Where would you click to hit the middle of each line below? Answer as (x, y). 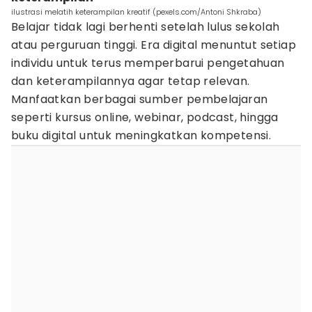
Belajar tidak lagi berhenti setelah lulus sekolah (146, 27)
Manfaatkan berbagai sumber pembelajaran (140, 99)
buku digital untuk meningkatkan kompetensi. (141, 135)
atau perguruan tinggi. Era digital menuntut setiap (154, 45)
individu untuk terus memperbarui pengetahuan (148, 63)
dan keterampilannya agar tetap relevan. (131, 81)
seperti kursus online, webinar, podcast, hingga (145, 117)
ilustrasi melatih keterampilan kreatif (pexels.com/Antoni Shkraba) (136, 12)
